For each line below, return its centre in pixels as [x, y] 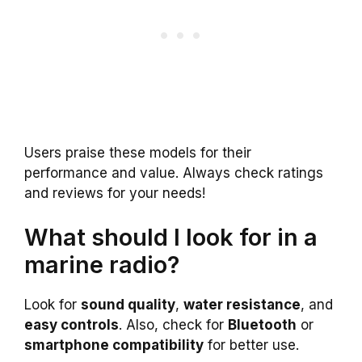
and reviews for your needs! [115, 193]
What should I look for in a [171, 238]
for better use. [251, 345]
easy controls [72, 325]
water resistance [242, 305]
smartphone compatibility [114, 345]
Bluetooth [262, 325]
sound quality [128, 305]
